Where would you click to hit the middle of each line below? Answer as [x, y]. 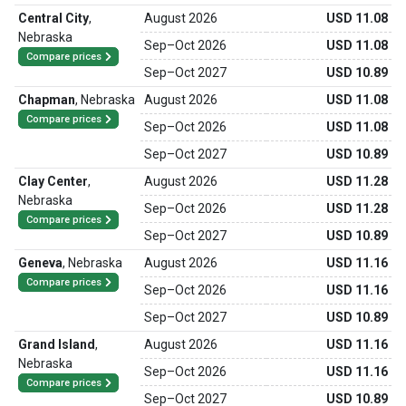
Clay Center [53, 181]
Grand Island [57, 344]
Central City [53, 18]
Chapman [47, 100]
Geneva [40, 263]
